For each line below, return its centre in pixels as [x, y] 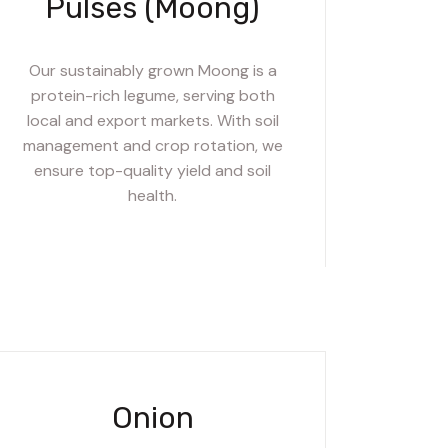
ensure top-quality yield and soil [153, 170]
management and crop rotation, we [152, 145]
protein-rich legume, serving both [152, 95]
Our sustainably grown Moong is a [152, 70]
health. [153, 195]
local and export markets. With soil [152, 120]
